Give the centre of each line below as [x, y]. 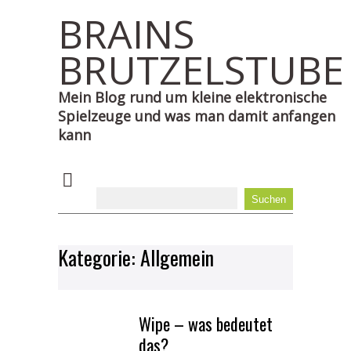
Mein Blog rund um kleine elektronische [192, 97]
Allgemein [177, 257]
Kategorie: [99, 257]
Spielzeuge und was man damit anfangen [197, 116]
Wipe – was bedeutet [206, 324]
